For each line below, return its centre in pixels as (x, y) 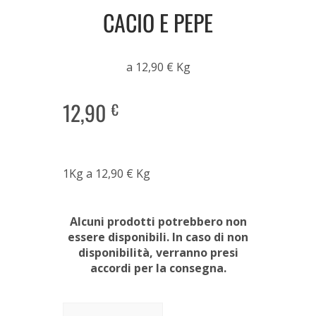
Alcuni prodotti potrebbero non (158, 221)
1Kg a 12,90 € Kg (107, 173)
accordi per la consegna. (158, 268)
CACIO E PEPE (158, 22)
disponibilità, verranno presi (158, 252)
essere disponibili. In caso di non (158, 237)
